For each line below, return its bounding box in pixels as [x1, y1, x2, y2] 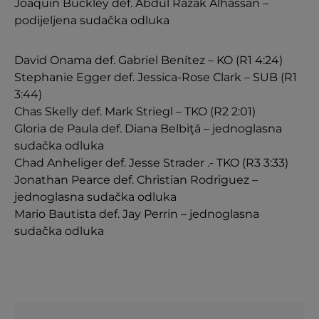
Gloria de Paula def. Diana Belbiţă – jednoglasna [14, 122, 282, 135]
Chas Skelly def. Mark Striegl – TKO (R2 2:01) [14, 105, 256, 118]
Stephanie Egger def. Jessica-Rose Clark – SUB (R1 [14, 70, 297, 84]
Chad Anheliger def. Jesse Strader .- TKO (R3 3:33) [14, 156, 288, 169]
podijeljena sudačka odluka [14, 14, 169, 27]
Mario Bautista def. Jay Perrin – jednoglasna [14, 207, 259, 221]
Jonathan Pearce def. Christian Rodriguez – [14, 173, 258, 187]
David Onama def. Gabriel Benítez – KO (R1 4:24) [14, 53, 283, 67]
